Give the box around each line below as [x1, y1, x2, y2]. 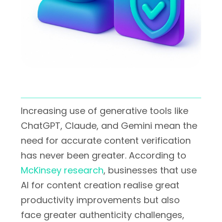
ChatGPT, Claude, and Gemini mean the [21, 119, 197, 132]
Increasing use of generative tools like [21, 105, 188, 117]
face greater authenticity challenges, [21, 209, 184, 221]
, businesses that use [104, 164, 197, 176]
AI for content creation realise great [21, 179, 179, 191]
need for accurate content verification [21, 134, 191, 147]
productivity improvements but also [21, 194, 180, 206]
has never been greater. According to [21, 149, 186, 162]
